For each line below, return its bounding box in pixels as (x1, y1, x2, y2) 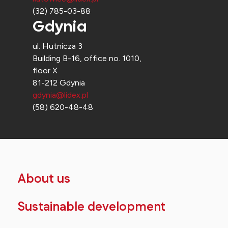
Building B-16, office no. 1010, (33, 53, 141, 63)
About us (18, 170, 70, 188)
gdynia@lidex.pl (33, 90, 88, 100)
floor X (33, 66, 58, 75)
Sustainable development (18, 198, 165, 216)
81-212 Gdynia (33, 78, 85, 88)
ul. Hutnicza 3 (33, 41, 82, 51)
